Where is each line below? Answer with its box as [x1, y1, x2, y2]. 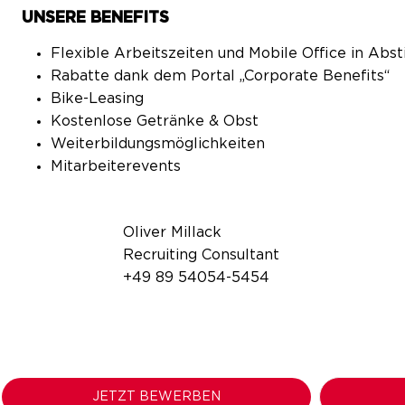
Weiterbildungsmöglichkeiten [51, 137, 265, 152]
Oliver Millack [123, 224, 221, 240]
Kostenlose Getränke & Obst [51, 114, 259, 129]
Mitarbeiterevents [51, 159, 181, 174]
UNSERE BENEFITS [22, 10, 169, 27]
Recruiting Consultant [123, 247, 279, 262]
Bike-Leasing [51, 91, 144, 107]
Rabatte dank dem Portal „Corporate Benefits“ [51, 69, 390, 84]
